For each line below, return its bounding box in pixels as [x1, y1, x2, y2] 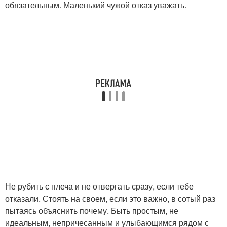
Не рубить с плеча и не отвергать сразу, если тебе [5, 180, 194, 192]
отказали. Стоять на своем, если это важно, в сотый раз [5, 193, 215, 204]
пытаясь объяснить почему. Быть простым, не [5, 205, 178, 216]
